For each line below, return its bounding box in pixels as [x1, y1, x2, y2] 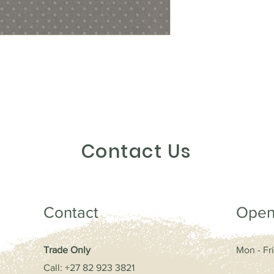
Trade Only [43, 245, 91, 255]
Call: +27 [43, 262, 83, 273]
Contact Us [81, 139, 191, 165]
